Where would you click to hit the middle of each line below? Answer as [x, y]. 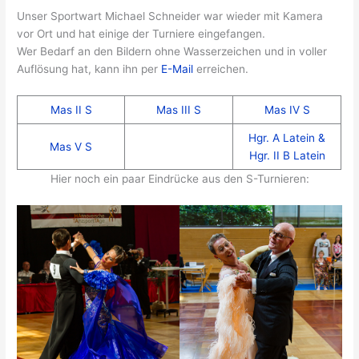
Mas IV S [287, 109]
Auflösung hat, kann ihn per [89, 69]
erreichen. [223, 69]
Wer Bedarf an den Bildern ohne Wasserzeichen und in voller [172, 52]
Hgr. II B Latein [287, 155]
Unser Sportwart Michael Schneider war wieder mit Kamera [170, 16]
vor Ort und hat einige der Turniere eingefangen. [141, 34]
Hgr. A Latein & [287, 137]
